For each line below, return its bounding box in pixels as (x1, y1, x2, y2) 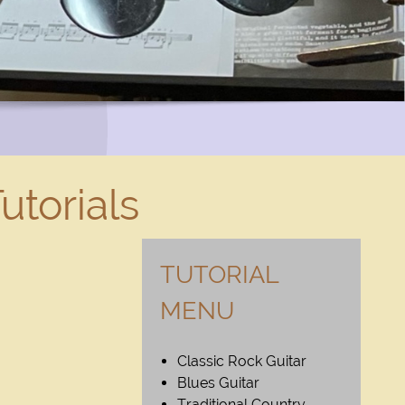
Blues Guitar (177, 374, 260, 391)
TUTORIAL (160, 260, 278, 288)
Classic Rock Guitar (177, 353, 307, 370)
